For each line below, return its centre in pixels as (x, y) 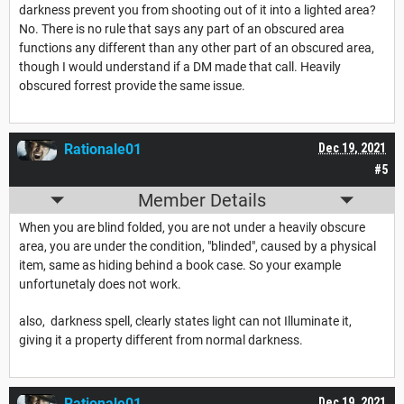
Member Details (202, 201)
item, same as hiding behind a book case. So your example (180, 266)
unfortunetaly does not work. (100, 285)
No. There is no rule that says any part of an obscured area (182, 29)
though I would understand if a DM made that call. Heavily (180, 67)
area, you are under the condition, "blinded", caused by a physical (197, 247)
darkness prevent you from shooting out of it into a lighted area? (197, 10)
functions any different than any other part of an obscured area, (197, 48)
